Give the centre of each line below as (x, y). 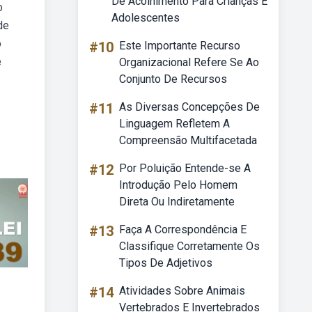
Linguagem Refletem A (174, 124)
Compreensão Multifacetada (188, 140)
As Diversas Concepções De (189, 107)
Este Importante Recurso (180, 46)
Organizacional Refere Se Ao (189, 62)
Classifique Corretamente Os (189, 246)
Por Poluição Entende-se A (185, 168)
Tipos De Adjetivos (166, 263)
